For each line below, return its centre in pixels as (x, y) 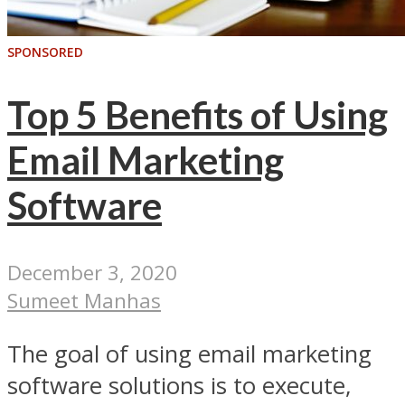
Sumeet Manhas (84, 301)
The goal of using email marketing (189, 353)
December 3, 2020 (92, 273)
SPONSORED (45, 52)
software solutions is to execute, (179, 385)
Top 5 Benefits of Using (198, 114)
